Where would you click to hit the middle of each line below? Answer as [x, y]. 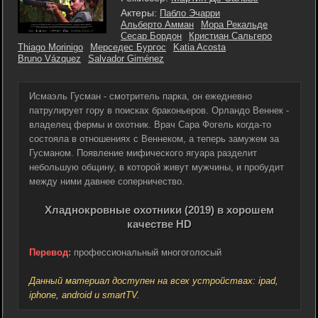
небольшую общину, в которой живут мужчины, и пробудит [157, 167]
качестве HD [159, 224]
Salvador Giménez [126, 59]
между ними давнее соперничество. [107, 181]
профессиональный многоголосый [146, 252]
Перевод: [50, 252]
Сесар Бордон [151, 36]
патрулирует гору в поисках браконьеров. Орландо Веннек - [159, 110]
